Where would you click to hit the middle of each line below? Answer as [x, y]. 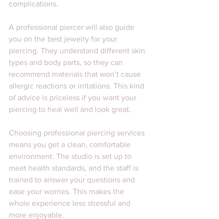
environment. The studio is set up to [71, 156]
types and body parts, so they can [67, 62]
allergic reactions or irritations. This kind [77, 86]
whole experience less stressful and [71, 203]
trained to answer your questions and [73, 179]
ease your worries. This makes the [67, 191]
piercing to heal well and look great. [70, 109]
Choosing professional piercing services [78, 132]
